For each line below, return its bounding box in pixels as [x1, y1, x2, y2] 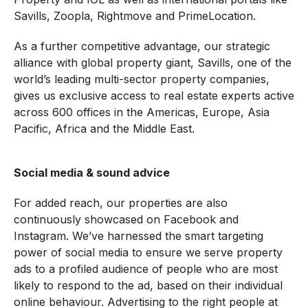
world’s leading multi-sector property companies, [13, 72, 269, 87]
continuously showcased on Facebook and [13, 212, 239, 227]
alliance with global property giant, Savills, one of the [13, 56, 291, 70]
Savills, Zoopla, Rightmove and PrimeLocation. [13, 9, 256, 23]
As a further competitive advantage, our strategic [13, 39, 270, 54]
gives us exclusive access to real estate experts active [13, 89, 294, 103]
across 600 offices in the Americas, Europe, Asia [13, 105, 269, 120]
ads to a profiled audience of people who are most [13, 262, 278, 276]
